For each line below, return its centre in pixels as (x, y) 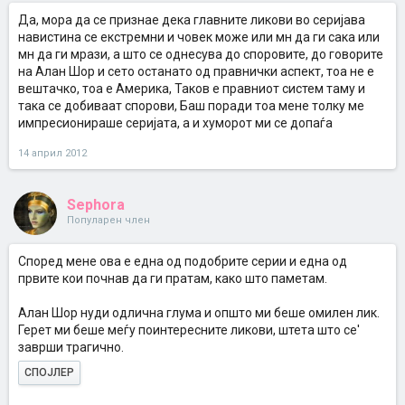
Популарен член (108, 220)
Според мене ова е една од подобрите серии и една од (183, 261)
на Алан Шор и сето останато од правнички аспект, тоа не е (196, 71)
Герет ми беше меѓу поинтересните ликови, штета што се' (189, 330)
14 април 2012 (52, 153)
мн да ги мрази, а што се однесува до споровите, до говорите (201, 54)
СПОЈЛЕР (49, 372)
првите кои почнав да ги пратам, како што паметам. (173, 278)
